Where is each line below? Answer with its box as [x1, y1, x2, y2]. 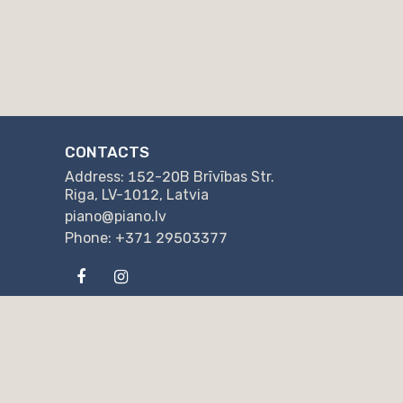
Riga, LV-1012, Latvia [65, 186, 209, 203]
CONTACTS [65, 143, 149, 161]
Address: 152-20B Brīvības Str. [65, 168, 274, 185]
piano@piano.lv [65, 208, 166, 225]
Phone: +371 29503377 [65, 229, 231, 246]
